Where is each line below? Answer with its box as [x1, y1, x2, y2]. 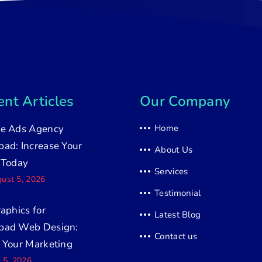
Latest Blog [154, 209, 201, 220]
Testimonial [154, 187, 201, 199]
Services [154, 166, 188, 177]
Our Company [140, 92, 230, 111]
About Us [154, 144, 193, 156]
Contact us [154, 230, 197, 242]
